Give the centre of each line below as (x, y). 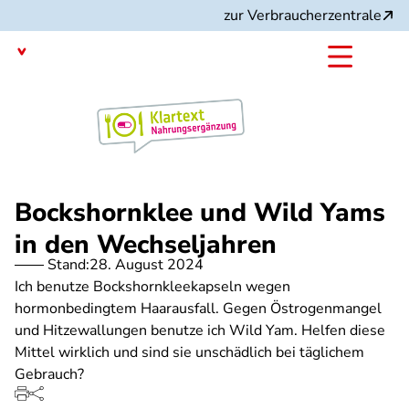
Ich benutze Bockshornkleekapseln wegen (152, 287)
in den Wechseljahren (146, 245)
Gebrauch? (49, 374)
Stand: (68, 265)
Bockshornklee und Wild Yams (200, 213)
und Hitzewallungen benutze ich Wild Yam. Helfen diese (200, 330)
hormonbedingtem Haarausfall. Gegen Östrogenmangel (198, 309)
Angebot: (45, 120)
